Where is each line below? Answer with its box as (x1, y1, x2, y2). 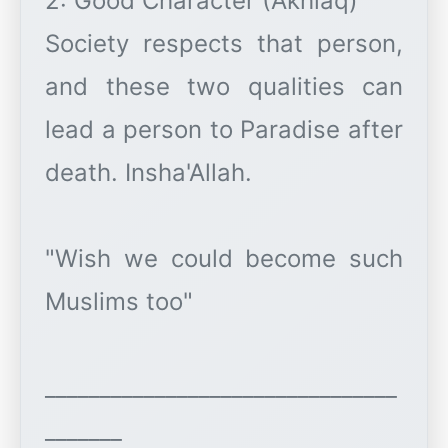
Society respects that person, (45, 29, 403, 59)
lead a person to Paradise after (45, 115, 403, 145)
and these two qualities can (45, 72, 403, 102)
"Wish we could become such (45, 244, 403, 274)
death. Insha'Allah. (45, 158, 252, 188)
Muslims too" (45, 287, 193, 317)
